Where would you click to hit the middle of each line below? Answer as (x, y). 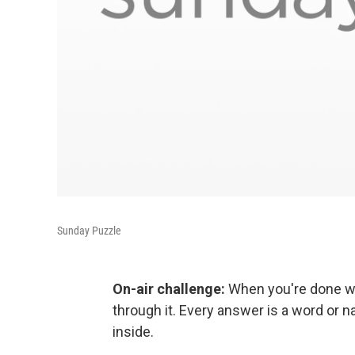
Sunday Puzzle (89, 230)
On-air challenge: (169, 288)
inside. (133, 331)
